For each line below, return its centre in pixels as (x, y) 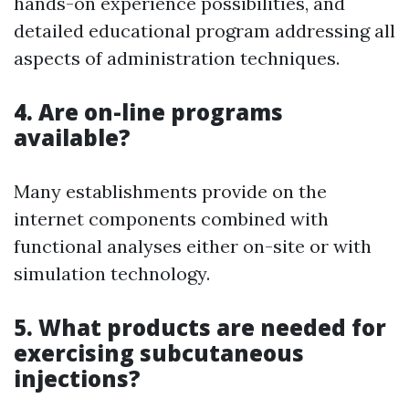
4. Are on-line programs (148, 112)
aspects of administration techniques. (177, 58)
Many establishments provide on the (170, 192)
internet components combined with (171, 219)
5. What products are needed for (200, 328)
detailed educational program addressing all (204, 31)
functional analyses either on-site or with (193, 246)
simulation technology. (112, 274)
